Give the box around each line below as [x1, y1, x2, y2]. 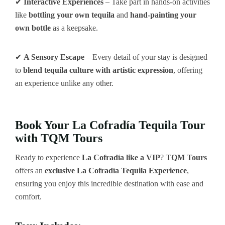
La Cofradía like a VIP [82, 153, 160, 162]
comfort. [15, 192, 42, 201]
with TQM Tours [15, 131, 102, 145]
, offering [173, 66, 202, 75]
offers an [15, 166, 45, 175]
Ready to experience [15, 153, 82, 162]
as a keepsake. [51, 24, 98, 33]
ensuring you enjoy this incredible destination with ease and [15, 179, 203, 188]
